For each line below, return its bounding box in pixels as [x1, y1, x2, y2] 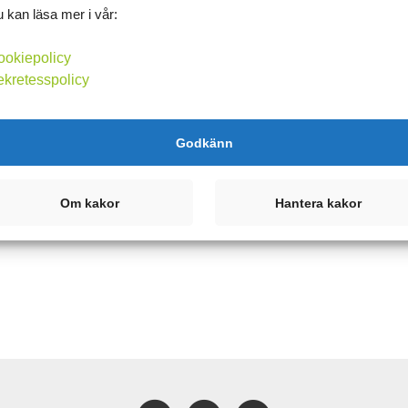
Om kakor [60, 195, 120, 210]
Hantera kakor [274, 195, 362, 210]
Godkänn [175, 135, 233, 150]
